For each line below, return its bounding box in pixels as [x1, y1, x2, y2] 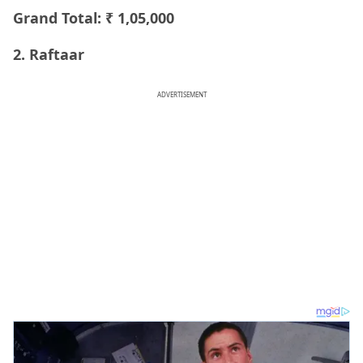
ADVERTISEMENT [156, 89, 207, 99]
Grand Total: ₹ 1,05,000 [13, 8, 174, 28]
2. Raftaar [13, 44, 84, 64]
